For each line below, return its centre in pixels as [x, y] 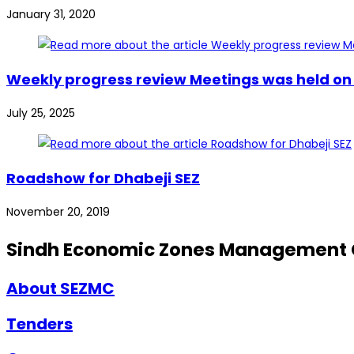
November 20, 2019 [58, 211]
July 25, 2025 [41, 113]
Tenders [40, 324]
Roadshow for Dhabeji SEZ [103, 178]
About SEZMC [60, 288]
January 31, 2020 [51, 14]
